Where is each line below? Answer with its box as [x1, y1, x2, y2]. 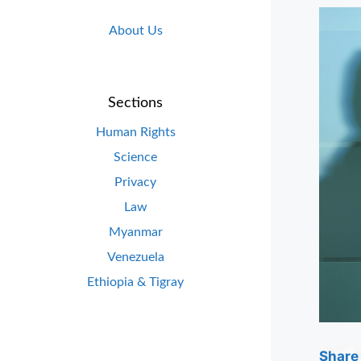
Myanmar [108, 225, 163, 239]
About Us [108, 24, 163, 38]
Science [114, 150, 157, 164]
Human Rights [95, 125, 176, 139]
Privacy [114, 175, 156, 189]
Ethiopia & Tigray [87, 275, 184, 288]
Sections [108, 95, 163, 110]
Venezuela [106, 250, 164, 263]
